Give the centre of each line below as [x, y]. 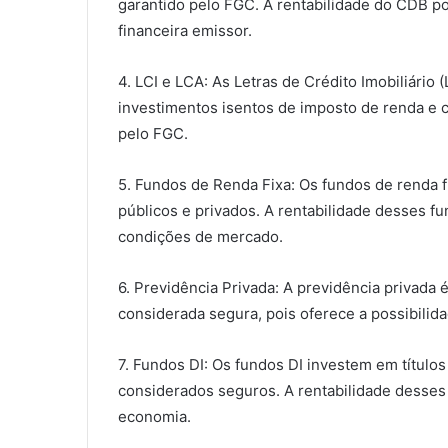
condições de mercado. [200, 236]
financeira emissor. [185, 30]
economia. [154, 416]
